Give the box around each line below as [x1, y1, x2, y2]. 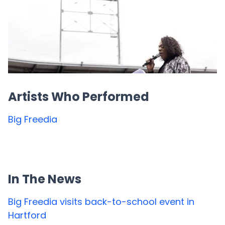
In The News [8, 171, 81, 187]
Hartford [8, 209, 46, 221]
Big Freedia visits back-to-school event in [8, 195, 194, 208]
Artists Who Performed [8, 88, 149, 105]
